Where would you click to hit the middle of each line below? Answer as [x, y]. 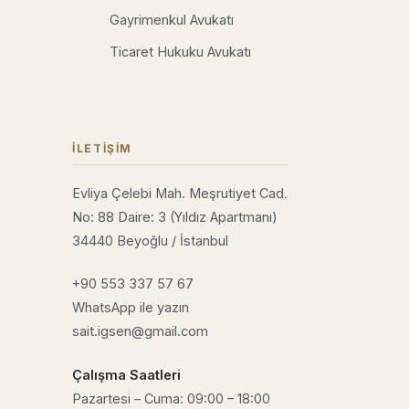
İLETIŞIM [102, 148]
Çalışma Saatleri [127, 375]
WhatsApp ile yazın [131, 308]
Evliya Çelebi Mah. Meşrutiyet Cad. [180, 193]
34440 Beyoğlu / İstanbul [151, 240]
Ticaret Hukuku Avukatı [180, 51]
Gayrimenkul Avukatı [171, 19]
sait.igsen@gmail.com [141, 331]
